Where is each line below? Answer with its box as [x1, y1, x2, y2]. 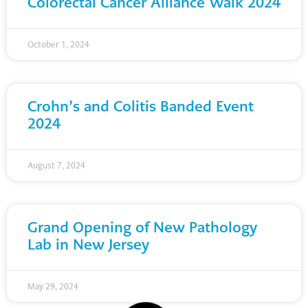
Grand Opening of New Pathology [27, 217, 257, 238]
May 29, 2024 [27, 280, 78, 293]
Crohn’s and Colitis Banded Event [27, 96, 254, 117]
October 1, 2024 [27, 38, 89, 51]
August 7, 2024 [27, 159, 85, 172]
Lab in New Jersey [27, 234, 149, 255]
